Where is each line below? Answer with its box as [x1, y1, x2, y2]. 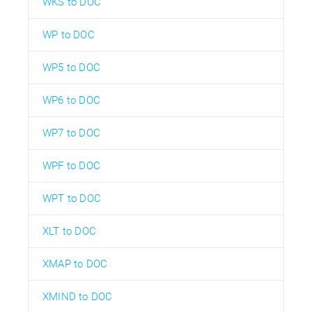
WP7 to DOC [42, 126, 100, 139]
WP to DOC [42, 28, 95, 41]
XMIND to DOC [42, 290, 113, 303]
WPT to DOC [42, 192, 101, 205]
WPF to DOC [42, 159, 100, 172]
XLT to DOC [42, 224, 96, 237]
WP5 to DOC [42, 61, 100, 74]
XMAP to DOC [42, 257, 108, 270]
